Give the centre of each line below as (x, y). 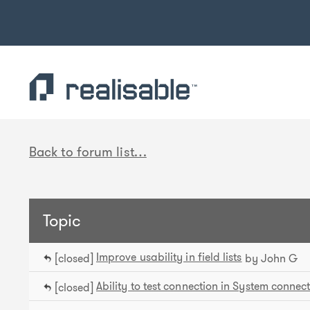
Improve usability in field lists (169, 257)
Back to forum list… (88, 152)
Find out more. (192, 11)
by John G (270, 258)
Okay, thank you (275, 10)
